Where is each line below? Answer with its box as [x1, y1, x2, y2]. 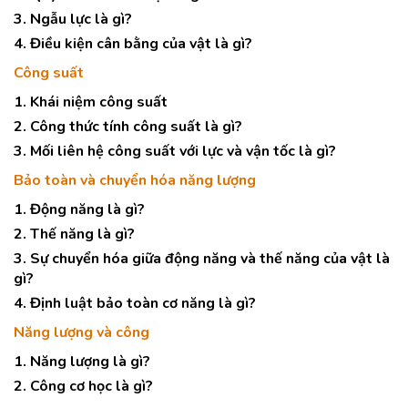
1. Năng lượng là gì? [14, 352, 150, 372]
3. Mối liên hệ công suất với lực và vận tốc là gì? [14, 141, 336, 161]
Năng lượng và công [14, 322, 149, 342]
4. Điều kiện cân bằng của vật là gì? [14, 34, 252, 54]
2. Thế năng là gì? [14, 224, 135, 244]
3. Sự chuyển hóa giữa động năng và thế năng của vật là [14, 249, 390, 269]
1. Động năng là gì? [14, 199, 145, 219]
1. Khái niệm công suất [14, 92, 168, 112]
